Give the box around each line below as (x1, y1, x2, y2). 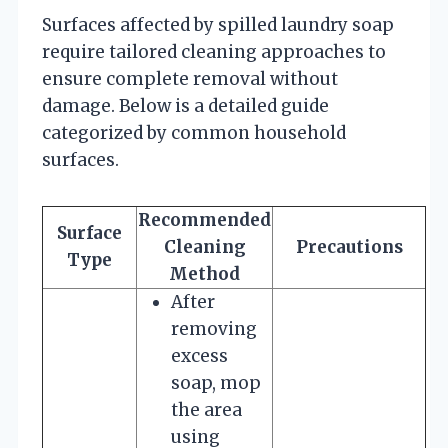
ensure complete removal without (42, 67, 338, 90)
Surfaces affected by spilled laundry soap (42, 13, 394, 36)
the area (171, 398, 242, 421)
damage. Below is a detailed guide (42, 94, 329, 117)
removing (171, 317, 257, 340)
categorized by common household (42, 121, 346, 144)
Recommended (138, 208, 271, 231)
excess (171, 344, 228, 367)
